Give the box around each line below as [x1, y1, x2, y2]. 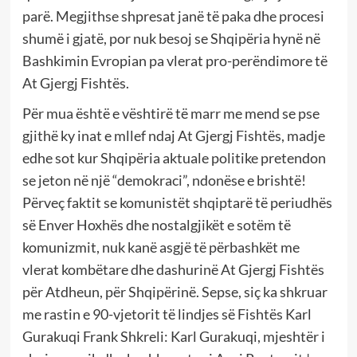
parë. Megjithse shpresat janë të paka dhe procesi [22, 6, 324, 25]
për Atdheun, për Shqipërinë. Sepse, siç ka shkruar [22, 282, 328, 300]
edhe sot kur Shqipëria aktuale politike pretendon [22, 148, 326, 167]
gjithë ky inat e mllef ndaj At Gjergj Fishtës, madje [22, 126, 325, 144]
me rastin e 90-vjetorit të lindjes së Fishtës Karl [22, 304, 312, 323]
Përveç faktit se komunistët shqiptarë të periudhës [22, 193, 332, 211]
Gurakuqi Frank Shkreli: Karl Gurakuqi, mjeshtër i [22, 327, 325, 345]
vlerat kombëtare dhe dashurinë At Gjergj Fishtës [22, 260, 324, 278]
